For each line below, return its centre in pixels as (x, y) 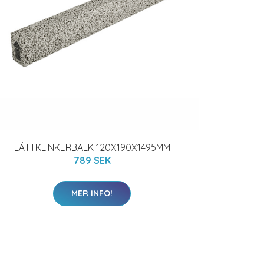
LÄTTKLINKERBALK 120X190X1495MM (92, 147)
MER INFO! (92, 193)
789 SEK (92, 160)
